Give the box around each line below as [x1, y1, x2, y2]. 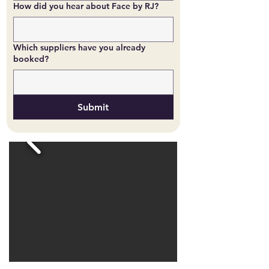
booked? [13, 53, 49, 64]
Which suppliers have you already [13, 42, 145, 53]
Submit [77, 101, 109, 113]
